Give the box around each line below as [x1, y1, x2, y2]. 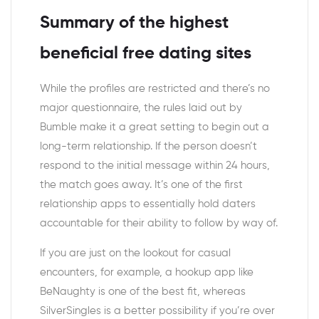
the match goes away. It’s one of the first [40, 179, 243, 190]
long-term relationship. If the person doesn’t [40, 140, 257, 152]
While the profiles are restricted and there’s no [40, 83, 270, 94]
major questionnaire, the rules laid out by [40, 102, 242, 113]
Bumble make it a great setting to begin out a [40, 121, 269, 132]
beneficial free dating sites [40, 45, 251, 63]
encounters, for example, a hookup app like [40, 266, 253, 278]
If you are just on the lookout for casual [40, 247, 231, 258]
